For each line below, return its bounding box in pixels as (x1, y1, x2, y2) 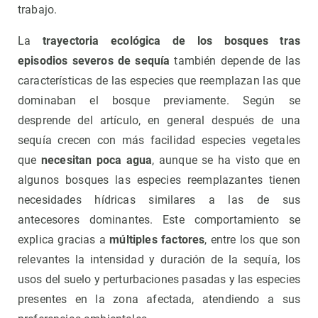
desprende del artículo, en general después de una (18, 113, 300, 127)
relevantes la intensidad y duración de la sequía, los (18, 252, 300, 266)
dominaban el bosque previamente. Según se (18, 93, 300, 107)
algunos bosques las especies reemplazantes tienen (18, 172, 300, 187)
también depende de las (170, 53, 300, 67)
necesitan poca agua (40, 153, 153, 167)
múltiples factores (109, 232, 205, 246)
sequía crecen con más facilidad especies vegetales (18, 133, 300, 147)
